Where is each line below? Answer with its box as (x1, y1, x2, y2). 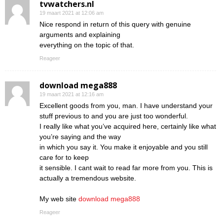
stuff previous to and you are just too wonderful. (39, 111, 188, 120)
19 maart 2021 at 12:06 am (39, 9, 104, 16)
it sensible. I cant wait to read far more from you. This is (39, 163, 213, 172)
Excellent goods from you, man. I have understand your (39, 101, 213, 110)
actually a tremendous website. (39, 174, 136, 182)
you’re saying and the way (39, 132, 121, 141)
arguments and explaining (39, 30, 120, 38)
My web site (39, 194, 78, 203)
